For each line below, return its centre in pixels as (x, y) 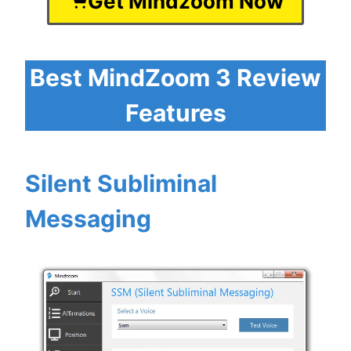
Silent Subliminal (121, 184)
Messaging (88, 219)
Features (175, 113)
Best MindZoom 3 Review (175, 78)
